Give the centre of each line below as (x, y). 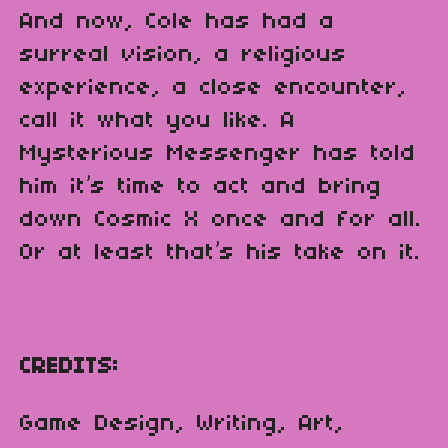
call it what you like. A (158, 121)
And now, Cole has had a (177, 22)
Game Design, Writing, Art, (182, 424)
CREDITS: (69, 367)
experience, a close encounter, (213, 88)
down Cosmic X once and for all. (221, 220)
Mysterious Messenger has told (218, 154)
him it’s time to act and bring (201, 187)
